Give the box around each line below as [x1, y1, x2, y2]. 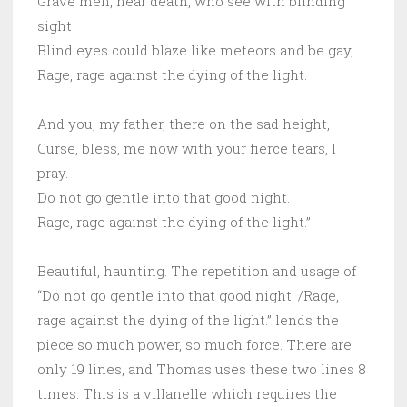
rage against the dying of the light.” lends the [37, 311, 339, 330]
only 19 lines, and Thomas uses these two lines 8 [37, 360, 366, 379]
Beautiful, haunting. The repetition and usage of [37, 262, 356, 281]
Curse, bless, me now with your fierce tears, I [37, 139, 336, 158]
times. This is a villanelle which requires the [37, 384, 337, 403]
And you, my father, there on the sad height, [37, 114, 330, 134]
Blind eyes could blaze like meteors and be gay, [37, 41, 353, 60]
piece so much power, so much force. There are [37, 335, 352, 354]
